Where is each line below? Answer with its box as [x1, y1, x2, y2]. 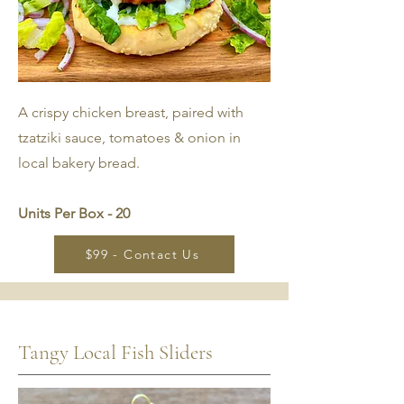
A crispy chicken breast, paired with [18, 104, 243, 121]
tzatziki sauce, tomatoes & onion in [18, 129, 241, 146]
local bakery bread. [18, 154, 143, 171]
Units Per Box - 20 [18, 205, 130, 222]
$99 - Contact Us [85, 246, 200, 262]
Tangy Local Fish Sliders [18, 340, 213, 365]
